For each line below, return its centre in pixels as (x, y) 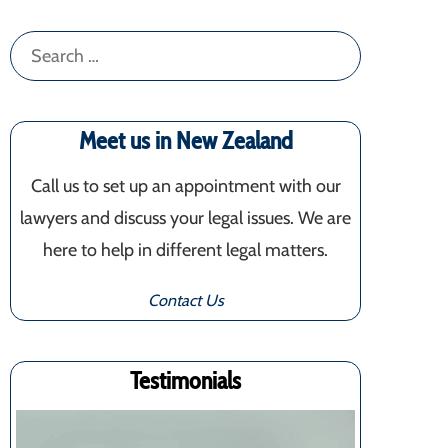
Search (35, 46)
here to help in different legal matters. (185, 250)
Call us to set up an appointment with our (185, 186)
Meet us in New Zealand (185, 140)
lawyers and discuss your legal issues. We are (185, 218)
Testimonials (185, 380)
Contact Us (185, 300)
